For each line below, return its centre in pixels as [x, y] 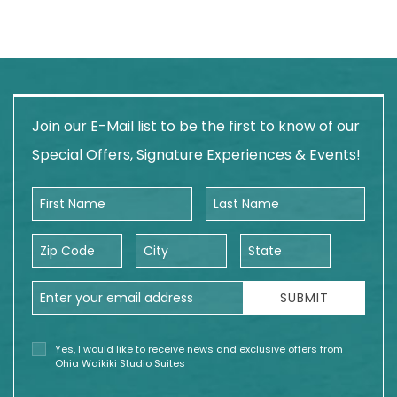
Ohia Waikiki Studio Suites [120, 363]
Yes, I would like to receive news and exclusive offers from [199, 349]
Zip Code [58, 242]
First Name [64, 195]
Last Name [237, 195]
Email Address [74, 289]
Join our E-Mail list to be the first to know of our [196, 126]
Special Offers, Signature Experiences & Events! [196, 155]
